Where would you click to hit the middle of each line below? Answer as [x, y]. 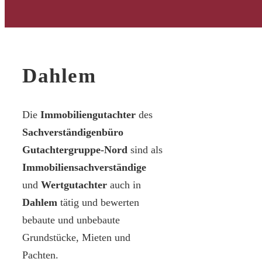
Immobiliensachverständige [84, 168]
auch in [124, 185]
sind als [145, 150]
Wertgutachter [74, 185]
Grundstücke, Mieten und [76, 238]
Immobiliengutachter [88, 115]
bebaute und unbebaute [71, 220]
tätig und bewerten [98, 203]
